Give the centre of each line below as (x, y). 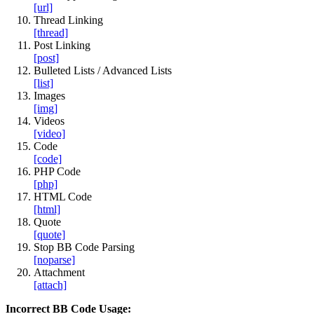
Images (49, 96)
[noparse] (54, 260)
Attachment (59, 273)
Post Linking (62, 46)
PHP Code (57, 172)
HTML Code (63, 197)
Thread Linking (68, 20)
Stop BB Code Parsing (84, 247)
